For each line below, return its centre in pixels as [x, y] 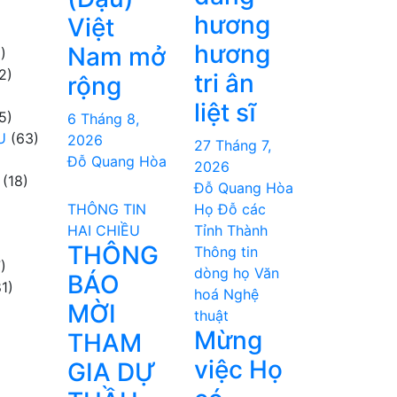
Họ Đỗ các [230, 209]
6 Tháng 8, [103, 119]
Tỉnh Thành [230, 230]
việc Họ [238, 370]
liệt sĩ [225, 113]
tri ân [224, 83]
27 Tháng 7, [232, 145]
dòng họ [222, 273]
